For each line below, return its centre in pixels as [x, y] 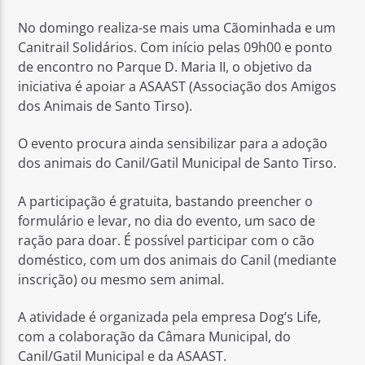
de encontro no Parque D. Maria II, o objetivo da [165, 66]
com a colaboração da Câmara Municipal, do [155, 337]
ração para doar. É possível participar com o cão [167, 240]
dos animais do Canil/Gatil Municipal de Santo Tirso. [178, 163]
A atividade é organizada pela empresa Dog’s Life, [170, 317]
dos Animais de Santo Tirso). [106, 106]
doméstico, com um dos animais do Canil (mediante [178, 259]
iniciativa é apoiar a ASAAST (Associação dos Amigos [178, 86]
